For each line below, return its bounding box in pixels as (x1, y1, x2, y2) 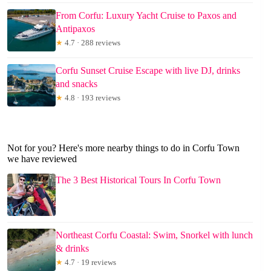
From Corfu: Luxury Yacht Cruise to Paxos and (56, 10, 237, 21)
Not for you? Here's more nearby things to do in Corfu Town (7, 142, 240, 153)
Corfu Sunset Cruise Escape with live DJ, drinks (56, 65, 240, 76)
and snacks (56, 78, 97, 89)
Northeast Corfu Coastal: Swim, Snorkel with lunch (56, 229, 253, 240)
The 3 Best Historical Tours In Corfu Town (56, 174, 221, 185)
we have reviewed (7, 153, 77, 164)
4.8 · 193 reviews (63, 93, 120, 102)
